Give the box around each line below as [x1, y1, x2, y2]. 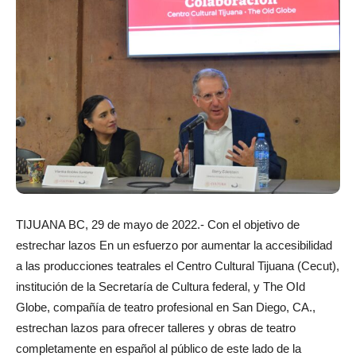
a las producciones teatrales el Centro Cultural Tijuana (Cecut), [16, 258, 339, 273]
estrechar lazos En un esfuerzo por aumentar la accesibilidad [16, 238, 332, 252]
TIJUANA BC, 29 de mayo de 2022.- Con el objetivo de [16, 217, 300, 231]
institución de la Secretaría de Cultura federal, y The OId [16, 279, 305, 293]
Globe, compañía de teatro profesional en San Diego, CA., [16, 300, 315, 314]
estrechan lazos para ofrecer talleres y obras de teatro [16, 320, 296, 335]
